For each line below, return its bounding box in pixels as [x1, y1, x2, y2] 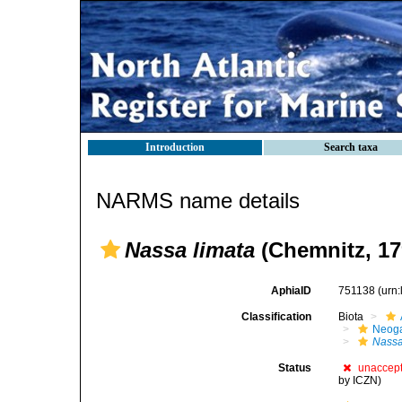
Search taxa [324, 141, 378, 153]
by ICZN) [338, 374, 382, 387]
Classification [241, 310, 312, 323]
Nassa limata [125, 238, 255, 262]
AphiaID [271, 284, 312, 297]
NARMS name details [96, 188, 300, 213]
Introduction [145, 141, 205, 153]
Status [278, 362, 312, 374]
